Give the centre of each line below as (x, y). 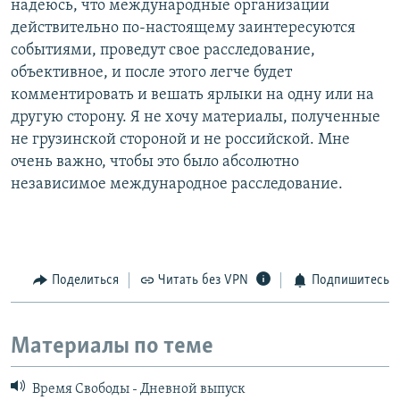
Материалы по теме (112, 347)
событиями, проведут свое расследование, (163, 50)
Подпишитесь (350, 280)
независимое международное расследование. (177, 184)
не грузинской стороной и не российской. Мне (180, 139)
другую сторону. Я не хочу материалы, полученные (196, 117)
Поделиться (85, 280)
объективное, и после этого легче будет (151, 72)
